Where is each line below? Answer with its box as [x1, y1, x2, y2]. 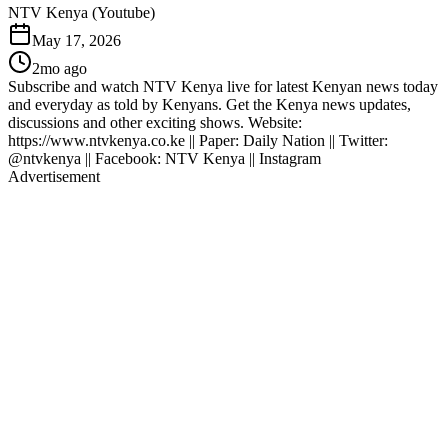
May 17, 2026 [32, 31, 121, 49]
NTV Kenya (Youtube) [8, 3, 155, 21]
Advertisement [8, 167, 100, 185]
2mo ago [32, 59, 87, 77]
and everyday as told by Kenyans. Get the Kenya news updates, [8, 95, 411, 113]
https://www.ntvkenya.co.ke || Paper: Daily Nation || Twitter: [8, 131, 388, 149]
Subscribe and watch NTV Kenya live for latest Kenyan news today [8, 77, 438, 95]
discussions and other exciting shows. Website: [8, 113, 302, 131]
